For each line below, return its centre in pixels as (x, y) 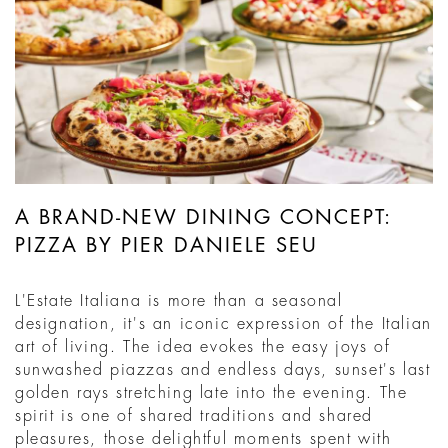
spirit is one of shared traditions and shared (194, 415)
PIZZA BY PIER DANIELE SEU (166, 245)
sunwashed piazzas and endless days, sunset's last (223, 369)
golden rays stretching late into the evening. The (211, 392)
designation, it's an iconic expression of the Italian (223, 323)
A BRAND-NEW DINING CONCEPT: (203, 217)
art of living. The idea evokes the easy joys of (203, 346)
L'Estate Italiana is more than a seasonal (179, 300)
